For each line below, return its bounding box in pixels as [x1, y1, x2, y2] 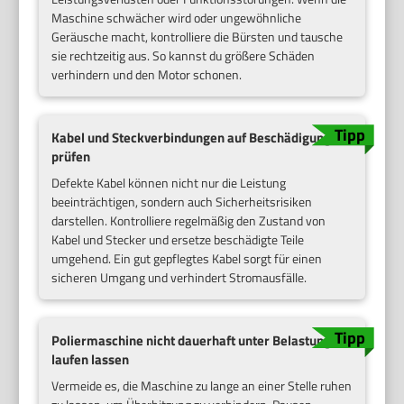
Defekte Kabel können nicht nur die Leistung [51, 172, 287, 192]
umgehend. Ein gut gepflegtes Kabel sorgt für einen [51, 248, 323, 268]
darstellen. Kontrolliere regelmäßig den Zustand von [51, 210, 326, 230]
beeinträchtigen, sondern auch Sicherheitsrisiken [51, 191, 313, 211]
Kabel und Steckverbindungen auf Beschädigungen [51, 127, 346, 149]
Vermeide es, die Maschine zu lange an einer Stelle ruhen [51, 375, 353, 395]
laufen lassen [51, 348, 130, 370]
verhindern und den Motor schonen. [51, 65, 243, 85]
